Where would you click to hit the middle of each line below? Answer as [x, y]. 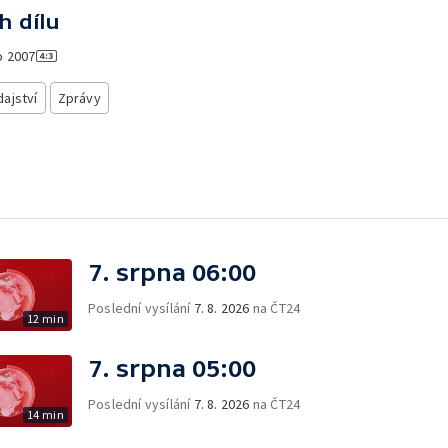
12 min [45, 318]
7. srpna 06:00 [172, 272]
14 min [45, 414]
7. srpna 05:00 [172, 368]
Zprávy [79, 98]
